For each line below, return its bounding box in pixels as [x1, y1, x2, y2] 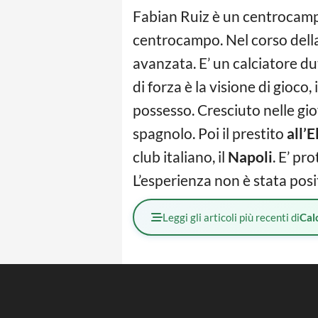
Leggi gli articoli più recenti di [163, 211, 300, 224]
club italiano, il [133, 148, 228, 166]
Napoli [228, 148, 273, 166]
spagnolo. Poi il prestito [133, 124, 287, 143]
